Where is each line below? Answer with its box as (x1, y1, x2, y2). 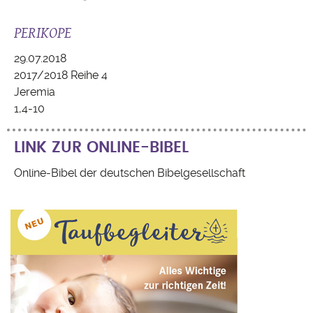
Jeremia (14, 85, 55, 99)
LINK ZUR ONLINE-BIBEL (14, 140, 189, 156)
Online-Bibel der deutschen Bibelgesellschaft (14, 166, 245, 180)
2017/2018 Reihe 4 (14, 68, 108, 82)
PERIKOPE (14, 22, 71, 44)
